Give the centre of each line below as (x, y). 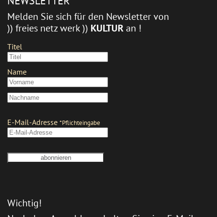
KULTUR (107, 28)
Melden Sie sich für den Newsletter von (88, 16)
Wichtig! (24, 203)
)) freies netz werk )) (49, 28)
